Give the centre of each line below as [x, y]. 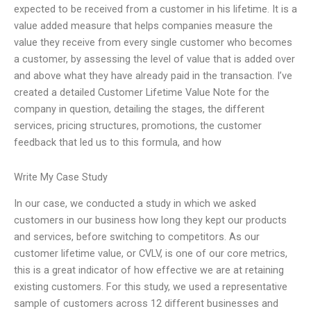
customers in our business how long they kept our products [150, 220]
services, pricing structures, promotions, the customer [138, 126]
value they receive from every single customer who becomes [153, 43]
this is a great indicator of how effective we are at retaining [149, 270]
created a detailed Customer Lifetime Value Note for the [142, 93]
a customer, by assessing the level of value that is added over [154, 59]
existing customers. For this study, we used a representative [151, 287]
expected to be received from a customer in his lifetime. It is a [155, 9]
